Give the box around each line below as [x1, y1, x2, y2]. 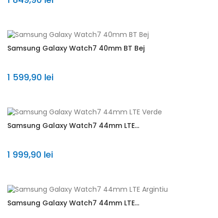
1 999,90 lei [7, 148, 53, 161]
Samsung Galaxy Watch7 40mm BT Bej [7, 43, 145, 54]
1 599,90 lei [7, 71, 54, 84]
